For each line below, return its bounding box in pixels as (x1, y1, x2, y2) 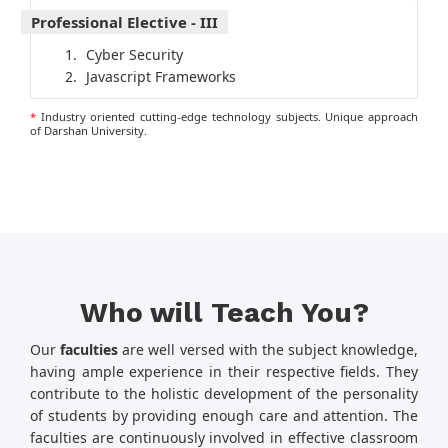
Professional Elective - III (31, 12, 218, 33)
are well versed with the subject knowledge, (118, 340, 418, 360)
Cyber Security (85, 45, 183, 65)
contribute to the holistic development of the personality (30, 384, 418, 404)
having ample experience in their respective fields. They (30, 362, 418, 382)
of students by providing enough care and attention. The (30, 406, 418, 426)
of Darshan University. (30, 123, 147, 139)
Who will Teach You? (79, 296, 369, 330)
